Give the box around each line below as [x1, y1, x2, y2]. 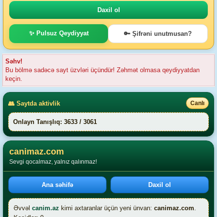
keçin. [5, 75, 22, 82]
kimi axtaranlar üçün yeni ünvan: [59, 204, 154, 212]
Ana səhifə [42, 181, 73, 188]
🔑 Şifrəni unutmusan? [124, 30, 192, 37]
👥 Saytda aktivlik [8, 99, 60, 107]
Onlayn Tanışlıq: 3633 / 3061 [13, 118, 97, 125]
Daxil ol [148, 181, 171, 188]
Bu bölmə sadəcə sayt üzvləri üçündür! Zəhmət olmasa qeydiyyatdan [5, 66, 200, 74]
